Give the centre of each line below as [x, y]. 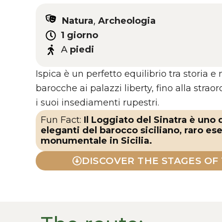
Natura [78, 21]
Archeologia [127, 21]
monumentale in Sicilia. [96, 141]
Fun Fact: [62, 120]
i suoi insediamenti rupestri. [97, 103]
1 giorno [80, 35]
